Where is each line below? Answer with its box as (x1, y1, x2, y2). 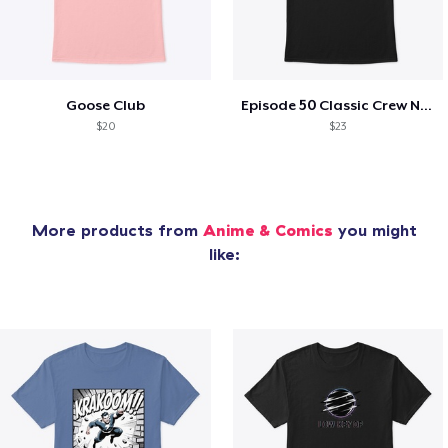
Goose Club (65, 97, 145, 114)
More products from (31, 220, 203, 241)
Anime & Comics (202, 220, 333, 241)
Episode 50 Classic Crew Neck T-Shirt (419, 97, 432, 114)
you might (332, 220, 417, 241)
